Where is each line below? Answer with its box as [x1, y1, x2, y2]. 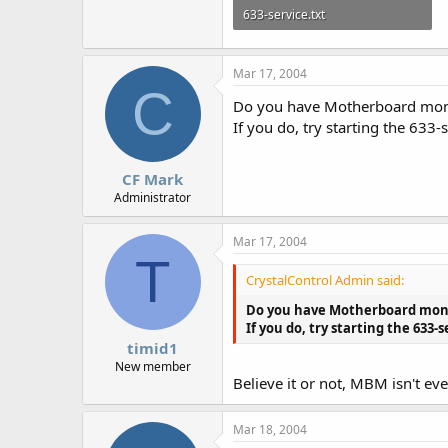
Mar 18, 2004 [233, 420, 307, 438]
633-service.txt [243, 6, 325, 24]
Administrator [114, 189, 191, 207]
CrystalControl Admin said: [246, 271, 404, 290]
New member [114, 357, 191, 375]
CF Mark [122, 169, 183, 190]
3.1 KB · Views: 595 [243, 36, 346, 54]
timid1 [127, 337, 178, 358]
